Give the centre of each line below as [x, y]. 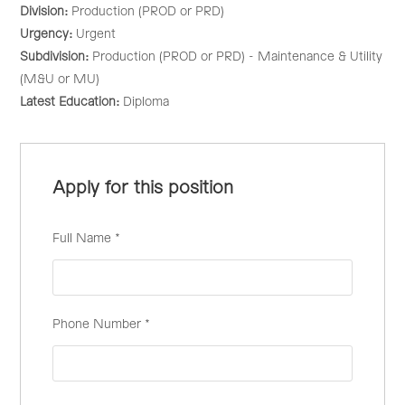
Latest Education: [72, 102]
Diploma [146, 102]
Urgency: [48, 34]
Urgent [96, 34]
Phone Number [99, 325]
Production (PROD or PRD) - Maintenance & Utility [238, 57]
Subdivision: [57, 57]
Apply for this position [143, 188]
